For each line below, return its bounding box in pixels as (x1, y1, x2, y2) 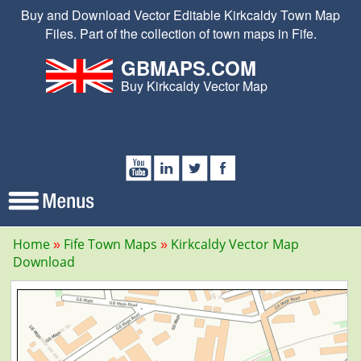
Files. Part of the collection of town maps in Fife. (44, 24, 317, 43)
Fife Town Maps (64, 235, 157, 253)
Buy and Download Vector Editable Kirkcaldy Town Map (21, 6, 340, 24)
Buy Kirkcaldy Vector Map (120, 77, 268, 95)
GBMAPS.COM (120, 54, 256, 81)
